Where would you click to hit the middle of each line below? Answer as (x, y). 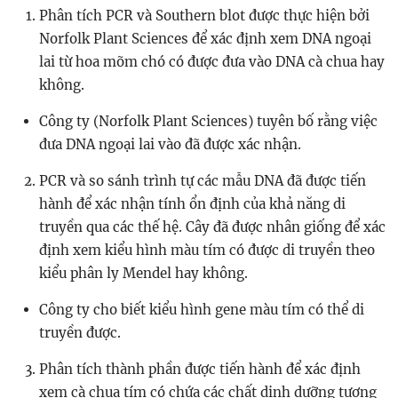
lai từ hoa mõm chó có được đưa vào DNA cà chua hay (212, 62)
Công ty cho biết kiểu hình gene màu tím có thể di (202, 310)
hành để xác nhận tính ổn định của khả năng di (192, 204)
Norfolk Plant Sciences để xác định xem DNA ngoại (205, 39)
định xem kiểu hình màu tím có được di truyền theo (207, 250)
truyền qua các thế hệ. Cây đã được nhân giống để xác (212, 227)
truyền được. (80, 333)
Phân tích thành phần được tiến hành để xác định (200, 369)
